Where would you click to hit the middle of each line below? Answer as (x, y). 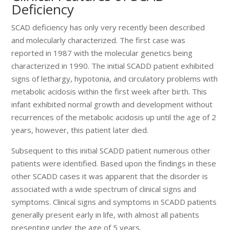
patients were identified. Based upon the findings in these (114, 163)
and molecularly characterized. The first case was (99, 40)
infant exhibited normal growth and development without (112, 104)
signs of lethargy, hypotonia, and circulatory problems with (115, 78)
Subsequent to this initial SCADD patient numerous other (111, 150)
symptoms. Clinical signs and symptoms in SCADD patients (114, 202)
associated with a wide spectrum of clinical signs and (104, 189)
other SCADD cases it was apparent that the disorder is (110, 176)
